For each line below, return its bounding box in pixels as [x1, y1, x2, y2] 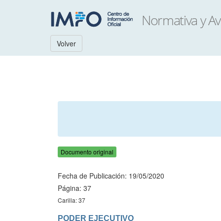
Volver [57, 38, 76, 48]
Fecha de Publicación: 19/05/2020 [58, 171, 164, 181]
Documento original [61, 147, 113, 156]
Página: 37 [58, 183, 91, 193]
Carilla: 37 [58, 196, 85, 204]
